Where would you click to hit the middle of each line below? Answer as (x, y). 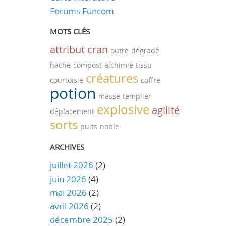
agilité (165, 110)
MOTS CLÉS (70, 31)
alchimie (119, 65)
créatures (112, 78)
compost (87, 65)
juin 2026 (68, 179)
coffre (150, 80)
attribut (67, 50)
